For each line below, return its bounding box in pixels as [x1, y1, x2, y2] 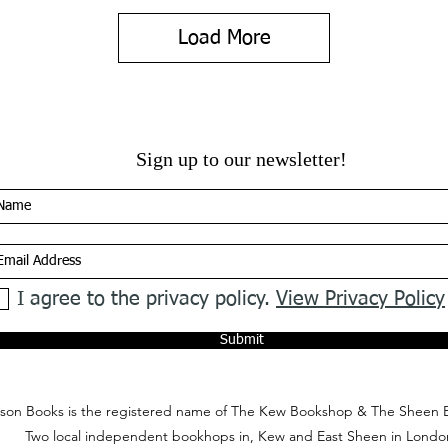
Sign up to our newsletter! [136, 147, 347, 170]
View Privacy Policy [276, 288, 445, 309]
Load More [177, 27, 271, 48]
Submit [219, 332, 264, 347]
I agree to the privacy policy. [17, 288, 276, 309]
